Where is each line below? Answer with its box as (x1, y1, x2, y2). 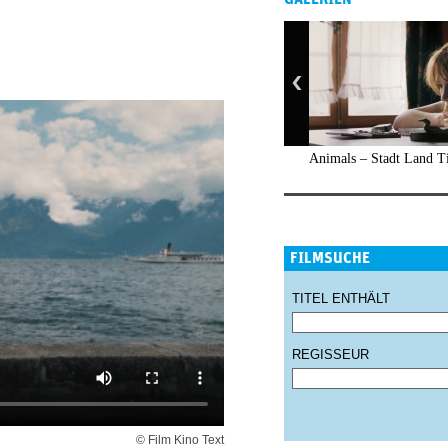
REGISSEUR (292, 347, 369, 362)
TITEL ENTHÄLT (292, 291, 390, 306)
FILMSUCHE (290, 250, 370, 266)
